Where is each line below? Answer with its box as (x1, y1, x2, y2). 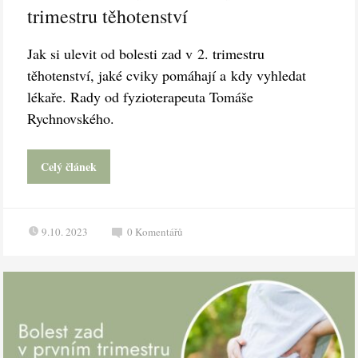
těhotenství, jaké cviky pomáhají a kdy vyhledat (27, 65, 307, 85)
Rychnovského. (27, 108, 115, 128)
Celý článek (41, 157, 97, 175)
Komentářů (135, 224, 184, 239)
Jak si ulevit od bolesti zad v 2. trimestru (27, 43, 265, 63)
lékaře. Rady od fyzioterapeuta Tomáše (27, 86, 254, 106)
